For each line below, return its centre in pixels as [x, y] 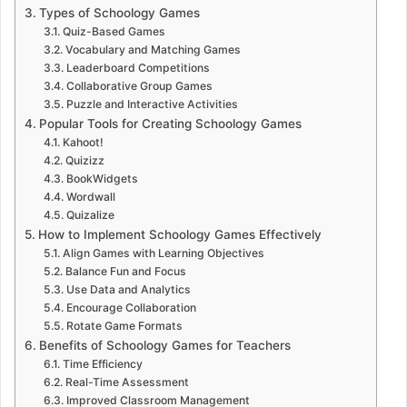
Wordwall [90, 196]
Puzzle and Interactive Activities [152, 104]
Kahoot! [83, 142]
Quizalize [90, 214]
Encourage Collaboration [131, 307]
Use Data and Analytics [128, 289]
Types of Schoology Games [119, 12]
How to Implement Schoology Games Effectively [179, 234]
